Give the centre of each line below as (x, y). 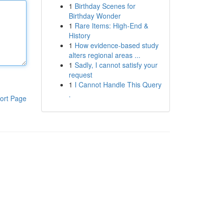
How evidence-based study (116, 45)
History (79, 35)
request (80, 75)
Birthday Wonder (95, 16)
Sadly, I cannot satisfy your (116, 65)
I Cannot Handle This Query (118, 84)
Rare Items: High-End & (111, 26)
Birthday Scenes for (105, 6)
